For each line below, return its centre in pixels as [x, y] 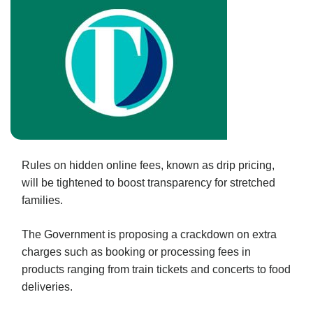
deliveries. [47, 286]
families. [42, 200]
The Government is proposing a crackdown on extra [149, 234]
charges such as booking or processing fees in [136, 252]
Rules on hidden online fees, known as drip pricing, [148, 165]
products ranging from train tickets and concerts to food [156, 269]
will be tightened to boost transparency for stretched [148, 182]
